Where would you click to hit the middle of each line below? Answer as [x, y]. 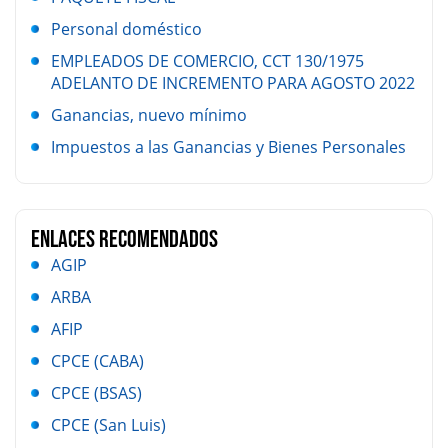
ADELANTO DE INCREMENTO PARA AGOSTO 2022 [233, 83]
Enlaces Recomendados [124, 239]
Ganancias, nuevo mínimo [149, 115]
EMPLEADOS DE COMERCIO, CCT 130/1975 [207, 61]
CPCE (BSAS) [96, 393]
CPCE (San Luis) [108, 425]
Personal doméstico [126, 29]
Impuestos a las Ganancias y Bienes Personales [228, 147]
